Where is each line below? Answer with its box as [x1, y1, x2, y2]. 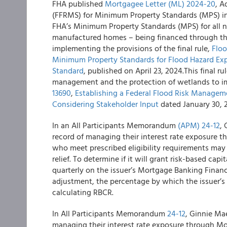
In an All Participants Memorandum [52, 119, 178, 131]
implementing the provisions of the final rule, [52, 42, 212, 54]
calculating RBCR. [52, 186, 113, 198]
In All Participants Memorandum [52, 207, 167, 219]
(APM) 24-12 [178, 119, 220, 131]
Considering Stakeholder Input [52, 98, 159, 110]
